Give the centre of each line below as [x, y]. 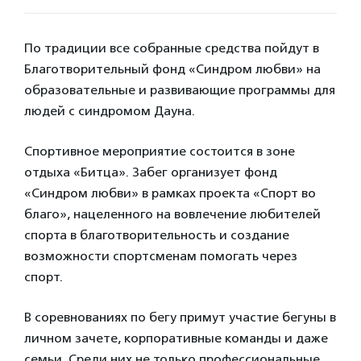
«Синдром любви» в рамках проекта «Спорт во [170, 193]
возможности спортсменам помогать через [161, 256]
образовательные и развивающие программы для [180, 90]
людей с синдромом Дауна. [110, 111]
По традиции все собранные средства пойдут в [172, 48]
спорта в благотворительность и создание [157, 235]
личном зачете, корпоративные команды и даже [176, 338]
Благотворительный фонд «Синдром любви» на [172, 69]
